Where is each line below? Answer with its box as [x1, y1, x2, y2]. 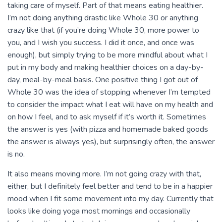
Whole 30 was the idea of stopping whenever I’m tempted [7, 87, 211, 98]
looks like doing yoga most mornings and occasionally [7, 206, 190, 217]
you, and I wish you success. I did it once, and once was [7, 37, 194, 48]
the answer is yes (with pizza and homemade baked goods [7, 124, 208, 135]
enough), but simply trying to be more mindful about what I [7, 50, 208, 60]
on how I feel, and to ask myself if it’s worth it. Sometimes [7, 111, 206, 122]
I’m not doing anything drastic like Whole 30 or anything [7, 12, 198, 23]
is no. [7, 149, 25, 160]
